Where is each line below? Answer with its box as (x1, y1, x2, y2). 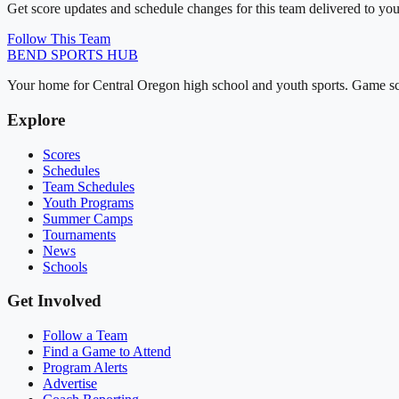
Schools (43, 258, 87, 274)
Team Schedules (43, 178, 134, 194)
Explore (7, 110, 65, 129)
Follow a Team (43, 327, 127, 343)
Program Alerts (43, 359, 127, 375)
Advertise (43, 375, 97, 391)
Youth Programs (43, 194, 134, 210)
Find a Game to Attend (43, 343, 171, 359)
